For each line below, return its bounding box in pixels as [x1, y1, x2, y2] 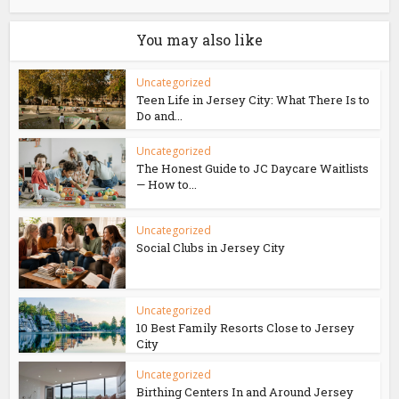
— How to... [136, 176, 198, 193]
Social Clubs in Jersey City [136, 240, 286, 256]
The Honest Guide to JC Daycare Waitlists [136, 160, 370, 177]
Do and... [136, 107, 183, 124]
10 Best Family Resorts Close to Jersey [136, 320, 355, 337]
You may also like [136, 29, 263, 49]
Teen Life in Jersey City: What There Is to [136, 91, 370, 108]
